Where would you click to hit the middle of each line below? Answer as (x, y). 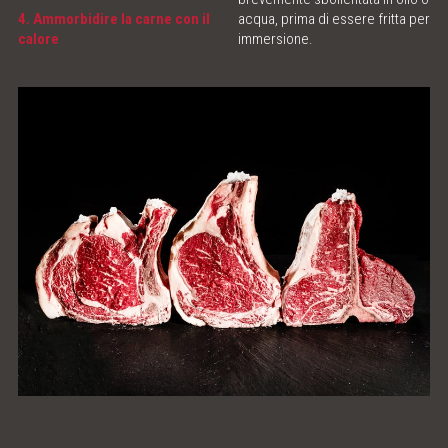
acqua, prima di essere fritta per (334, 19)
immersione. (276, 39)
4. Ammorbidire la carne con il (113, 19)
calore (38, 39)
